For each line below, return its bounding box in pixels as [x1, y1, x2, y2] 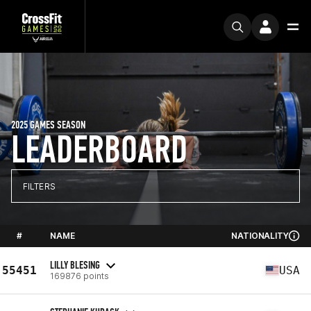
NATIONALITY [231, 230, 289, 241]
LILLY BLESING [50, 258, 100, 271]
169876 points [50, 270, 109, 281]
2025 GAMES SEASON [11, 118, 85, 131]
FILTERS [23, 180, 56, 192]
